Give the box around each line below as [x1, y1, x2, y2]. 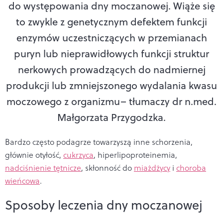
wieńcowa [5, 175, 40, 186]
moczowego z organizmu [6, 94, 120, 109]
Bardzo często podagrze [5, 136, 93, 147]
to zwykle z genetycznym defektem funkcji [16, 14, 207, 29]
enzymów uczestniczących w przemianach [16, 30, 207, 45]
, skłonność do [81, 162, 134, 173]
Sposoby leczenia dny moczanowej [5, 196, 203, 214]
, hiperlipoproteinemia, [94, 149, 177, 160]
